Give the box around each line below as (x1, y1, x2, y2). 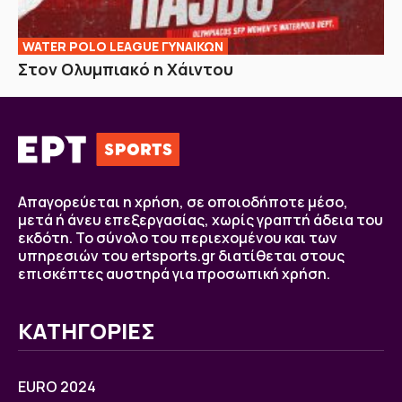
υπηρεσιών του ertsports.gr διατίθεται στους (18, 246, 345, 267)
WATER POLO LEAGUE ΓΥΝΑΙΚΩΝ (22, 38, 223, 56)
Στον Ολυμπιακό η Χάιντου (18, 58, 233, 81)
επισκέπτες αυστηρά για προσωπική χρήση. (18, 264, 330, 284)
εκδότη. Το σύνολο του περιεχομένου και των (18, 228, 337, 249)
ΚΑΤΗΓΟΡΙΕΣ (18, 316, 155, 346)
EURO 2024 (18, 377, 96, 398)
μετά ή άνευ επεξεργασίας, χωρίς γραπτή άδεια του (18, 210, 383, 231)
